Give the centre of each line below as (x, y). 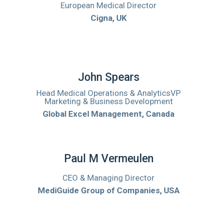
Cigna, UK (108, 18)
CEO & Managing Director (108, 178)
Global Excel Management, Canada (108, 114)
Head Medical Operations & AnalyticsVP (108, 93)
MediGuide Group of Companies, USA (108, 191)
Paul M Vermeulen (108, 159)
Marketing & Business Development (108, 101)
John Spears (108, 77)
